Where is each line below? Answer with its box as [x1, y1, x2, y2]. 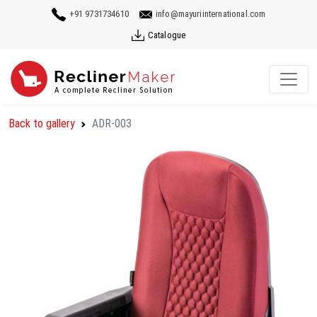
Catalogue [147, 29, 186, 40]
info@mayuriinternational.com [155, 8, 266, 19]
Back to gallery [8, 117, 75, 131]
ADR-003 [92, 117, 132, 131]
